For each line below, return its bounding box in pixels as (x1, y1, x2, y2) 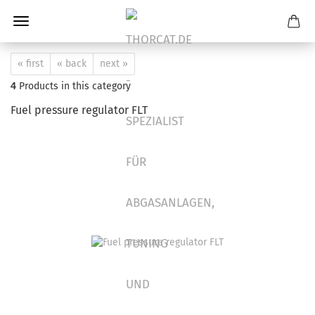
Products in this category (16, 80, 131, 92)
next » (100, 58, 128, 70)
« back (57, 58, 86, 70)
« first (18, 58, 44, 70)
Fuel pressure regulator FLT (11, 103, 148, 117)
